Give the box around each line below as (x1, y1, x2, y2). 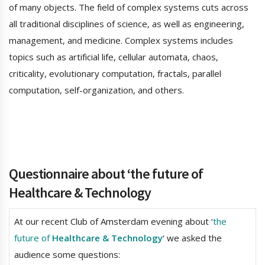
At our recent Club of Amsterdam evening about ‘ (14, 215, 213, 228)
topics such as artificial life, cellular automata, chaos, (9, 51, 218, 63)
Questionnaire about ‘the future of (9, 164, 203, 183)
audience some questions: (14, 248, 120, 261)
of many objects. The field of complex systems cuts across (9, 1, 248, 14)
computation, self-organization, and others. (9, 84, 184, 96)
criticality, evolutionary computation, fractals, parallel (9, 67, 221, 80)
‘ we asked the (162, 232, 222, 244)
